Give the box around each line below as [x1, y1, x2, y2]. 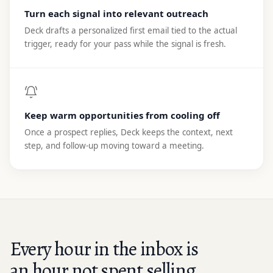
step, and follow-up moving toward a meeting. [24, 140, 204, 151]
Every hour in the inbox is [10, 235, 199, 262]
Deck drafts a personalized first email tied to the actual [24, 24, 237, 36]
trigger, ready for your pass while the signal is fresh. [24, 38, 226, 49]
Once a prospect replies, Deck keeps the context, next [24, 126, 233, 138]
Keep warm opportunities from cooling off [24, 108, 220, 121]
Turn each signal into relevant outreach [24, 7, 208, 19]
